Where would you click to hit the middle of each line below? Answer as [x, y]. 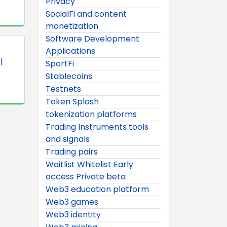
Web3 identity [73, 214]
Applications [70, 51]
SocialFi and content [86, 14]
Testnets [63, 89]
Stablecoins [69, 76]
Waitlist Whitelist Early [89, 164]
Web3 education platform [97, 189]
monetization [72, 26]
